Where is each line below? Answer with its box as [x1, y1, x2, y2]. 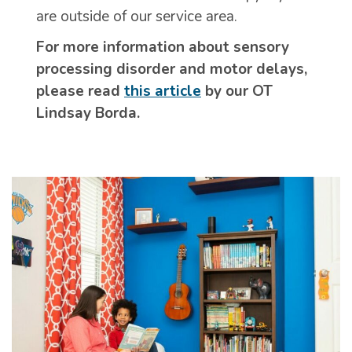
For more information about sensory [36, 36, 289, 57]
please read [36, 80, 124, 101]
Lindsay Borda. [36, 102, 140, 123]
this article [124, 80, 201, 101]
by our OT [201, 80, 273, 101]
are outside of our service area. [36, 6, 237, 27]
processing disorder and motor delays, [36, 58, 307, 79]
